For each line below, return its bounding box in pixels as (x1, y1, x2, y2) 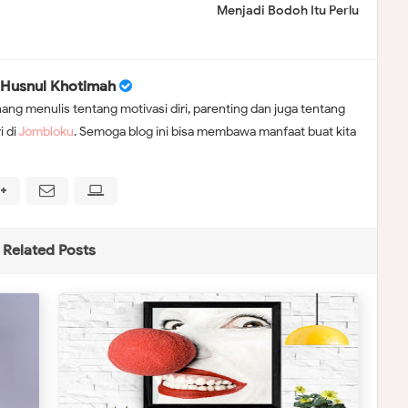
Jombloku (18, 123, 74, 139)
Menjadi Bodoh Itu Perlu (216, 3, 359, 18)
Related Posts (3, 240, 97, 260)
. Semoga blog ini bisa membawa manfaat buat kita (74, 123, 356, 139)
